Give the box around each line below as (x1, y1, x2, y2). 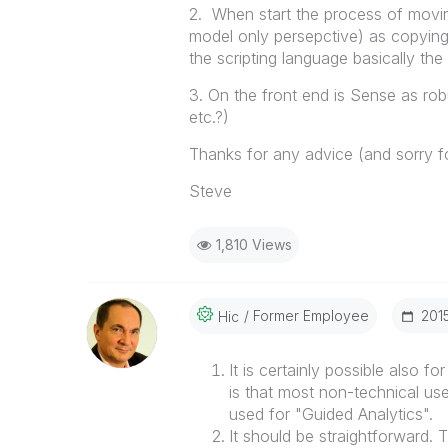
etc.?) (188, 107, 229, 127)
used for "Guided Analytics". (228, 404, 433, 424)
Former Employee (248, 306, 369, 324)
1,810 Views (215, 236, 292, 253)
